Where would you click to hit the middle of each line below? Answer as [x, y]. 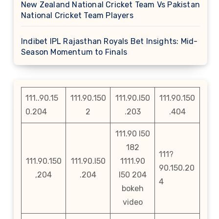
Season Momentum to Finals [74, 52]
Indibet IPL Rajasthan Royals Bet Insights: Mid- [109, 41]
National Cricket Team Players [77, 15]
